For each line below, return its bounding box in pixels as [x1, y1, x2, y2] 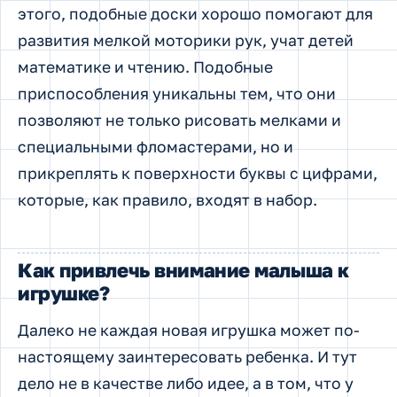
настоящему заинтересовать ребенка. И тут [18, 346, 357, 366]
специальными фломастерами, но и [18, 136, 293, 156]
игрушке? [18, 281, 110, 306]
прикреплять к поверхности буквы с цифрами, [18, 163, 378, 183]
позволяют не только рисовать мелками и [18, 110, 341, 129]
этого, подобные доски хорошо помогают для [18, 4, 373, 23]
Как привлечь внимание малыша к [18, 258, 349, 283]
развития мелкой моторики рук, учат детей [18, 30, 354, 50]
